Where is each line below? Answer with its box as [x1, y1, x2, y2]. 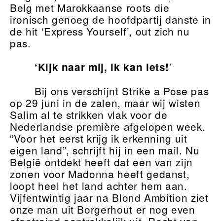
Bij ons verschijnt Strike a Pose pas [34, 83, 209, 99]
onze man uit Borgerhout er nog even [10, 202, 195, 217]
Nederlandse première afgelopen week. [10, 119, 206, 134]
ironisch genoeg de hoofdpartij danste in [10, 12, 211, 27]
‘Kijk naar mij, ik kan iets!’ [34, 60, 173, 74]
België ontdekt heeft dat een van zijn [10, 154, 193, 170]
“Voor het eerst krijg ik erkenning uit [10, 131, 187, 146]
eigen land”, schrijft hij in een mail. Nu [10, 143, 200, 158]
